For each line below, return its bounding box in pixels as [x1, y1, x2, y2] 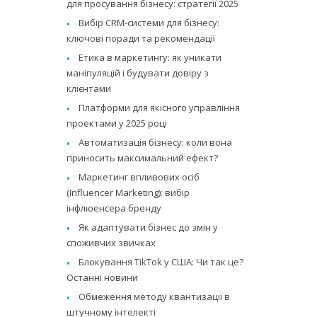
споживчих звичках [67, 236, 156, 249]
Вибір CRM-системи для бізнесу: [79, 16, 220, 29]
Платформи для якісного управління [79, 100, 241, 114]
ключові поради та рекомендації [67, 31, 216, 45]
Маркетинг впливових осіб [79, 170, 200, 183]
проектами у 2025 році [67, 116, 168, 129]
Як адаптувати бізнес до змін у [79, 220, 219, 234]
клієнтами [67, 81, 112, 95]
